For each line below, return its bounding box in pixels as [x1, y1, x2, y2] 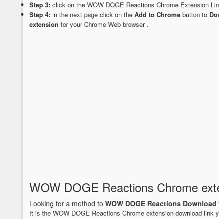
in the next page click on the [50, 10, 134, 20]
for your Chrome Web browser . [59, 20, 149, 29]
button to [180, 10, 209, 20]
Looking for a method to [29, 198, 105, 209]
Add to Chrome [134, 10, 180, 20]
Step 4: [29, 10, 50, 20]
